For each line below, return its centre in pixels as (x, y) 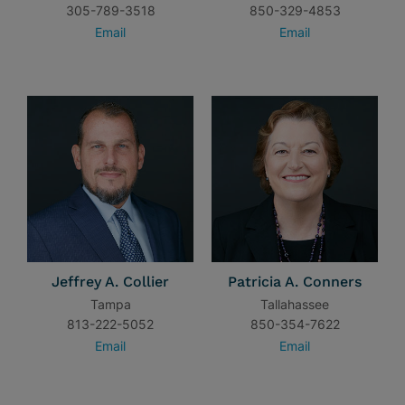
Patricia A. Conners (295, 282)
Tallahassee (295, 304)
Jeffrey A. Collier (110, 282)
